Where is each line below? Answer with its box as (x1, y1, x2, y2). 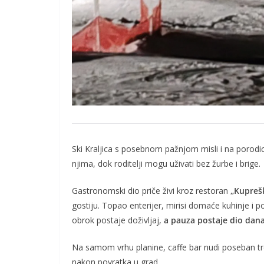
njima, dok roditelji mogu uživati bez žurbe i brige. (72, 157, 260, 169)
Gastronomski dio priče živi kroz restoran (72, 184, 230, 196)
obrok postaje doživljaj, (72, 214, 164, 226)
